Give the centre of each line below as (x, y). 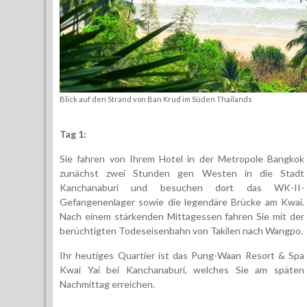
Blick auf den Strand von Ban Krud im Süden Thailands (156, 99)
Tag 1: (73, 134)
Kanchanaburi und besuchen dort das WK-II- (182, 187)
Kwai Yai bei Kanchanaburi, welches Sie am (167, 270)
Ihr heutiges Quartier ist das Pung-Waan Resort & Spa (182, 255)
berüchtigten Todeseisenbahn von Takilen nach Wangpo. (181, 231)
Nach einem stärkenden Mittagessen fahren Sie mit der (182, 216)
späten (289, 270)
